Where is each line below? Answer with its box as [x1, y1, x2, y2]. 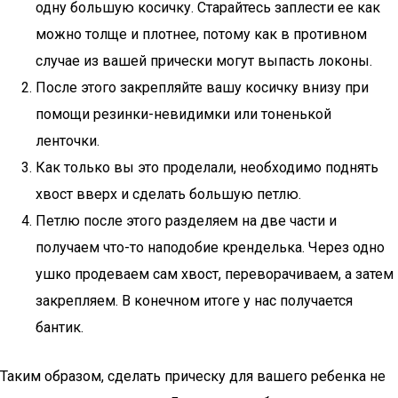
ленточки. [36, 132, 99, 149]
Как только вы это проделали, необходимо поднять [36, 159, 378, 176]
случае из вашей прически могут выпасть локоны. [36, 52, 372, 69]
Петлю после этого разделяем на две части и [36, 212, 337, 229]
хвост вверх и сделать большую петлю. [36, 186, 301, 203]
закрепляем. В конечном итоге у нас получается [36, 292, 353, 309]
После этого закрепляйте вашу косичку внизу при [36, 79, 369, 96]
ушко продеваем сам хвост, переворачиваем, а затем [36, 266, 394, 283]
